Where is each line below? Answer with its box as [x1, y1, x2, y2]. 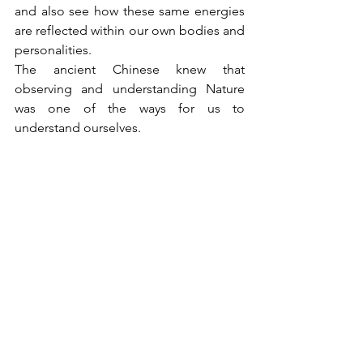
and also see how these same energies [15, 2, 245, 19]
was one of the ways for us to [15, 100, 245, 116]
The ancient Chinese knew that [15, 61, 245, 77]
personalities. [15, 41, 92, 58]
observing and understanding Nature [15, 80, 245, 96]
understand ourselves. [15, 119, 141, 135]
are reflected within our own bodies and [15, 22, 245, 38]
